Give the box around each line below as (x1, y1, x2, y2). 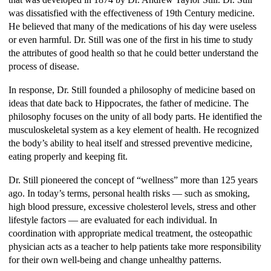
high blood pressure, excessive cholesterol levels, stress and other (8, 201, 256, 212)
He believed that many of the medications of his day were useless (8, 21, 256, 31)
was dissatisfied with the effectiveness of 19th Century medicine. (8, 7, 255, 18)
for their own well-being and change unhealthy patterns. (8, 254, 221, 265)
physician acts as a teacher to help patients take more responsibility (8, 241, 261, 252)
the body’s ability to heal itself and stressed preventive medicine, (8, 137, 252, 148)
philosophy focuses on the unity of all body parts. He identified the (8, 111, 262, 122)
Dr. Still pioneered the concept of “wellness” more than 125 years (8, 174, 258, 185)
